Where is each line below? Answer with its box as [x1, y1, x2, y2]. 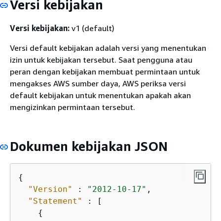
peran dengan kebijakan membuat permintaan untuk [10, 66, 200, 76]
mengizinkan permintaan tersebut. [10, 102, 135, 112]
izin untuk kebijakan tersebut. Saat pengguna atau [10, 54, 192, 65]
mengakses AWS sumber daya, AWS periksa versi [10, 78, 186, 88]
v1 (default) [70, 23, 114, 33]
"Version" [28, 184, 73, 194]
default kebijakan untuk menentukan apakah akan [10, 90, 191, 100]
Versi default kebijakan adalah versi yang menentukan [10, 42, 206, 53]
